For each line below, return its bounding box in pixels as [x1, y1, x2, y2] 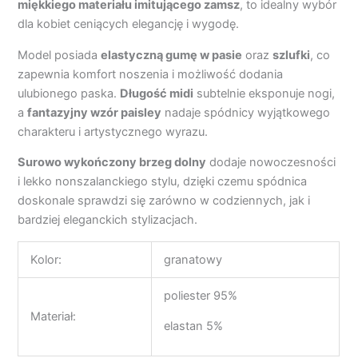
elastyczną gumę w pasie [101, 47, 243, 62]
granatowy [164, 252, 223, 267]
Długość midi [120, 86, 194, 101]
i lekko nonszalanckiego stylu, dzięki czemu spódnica [18, 174, 308, 189]
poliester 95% [164, 288, 238, 303]
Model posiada [18, 47, 101, 62]
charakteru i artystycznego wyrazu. [18, 124, 209, 139]
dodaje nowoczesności [206, 155, 336, 170]
